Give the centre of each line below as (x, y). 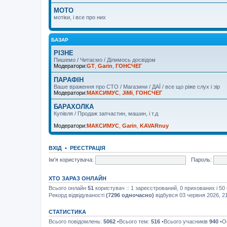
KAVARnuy (154, 126)
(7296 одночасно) (130, 195)
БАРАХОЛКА (74, 107)
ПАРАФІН (69, 80)
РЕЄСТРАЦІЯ (88, 148)
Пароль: (201, 159)
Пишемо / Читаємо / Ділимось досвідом (105, 60)
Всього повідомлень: (76, 221)
